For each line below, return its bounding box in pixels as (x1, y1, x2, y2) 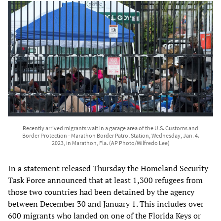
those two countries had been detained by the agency (8, 186, 194, 197)
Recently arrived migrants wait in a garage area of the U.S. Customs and (23, 124, 198, 132)
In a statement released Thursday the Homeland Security (8, 162, 208, 174)
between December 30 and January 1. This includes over (8, 198, 204, 209)
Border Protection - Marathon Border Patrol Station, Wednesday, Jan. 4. (22, 131, 199, 139)
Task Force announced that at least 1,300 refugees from (8, 174, 203, 185)
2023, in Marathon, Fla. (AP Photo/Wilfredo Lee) (51, 139, 170, 147)
